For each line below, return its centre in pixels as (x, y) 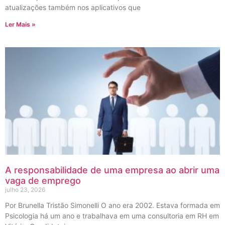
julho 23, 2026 (25, 189)
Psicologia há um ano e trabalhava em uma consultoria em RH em (112, 215)
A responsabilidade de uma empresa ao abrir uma (112, 170)
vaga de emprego (43, 180)
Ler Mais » (20, 24)
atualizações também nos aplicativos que (73, 7)
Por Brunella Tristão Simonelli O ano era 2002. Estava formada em (113, 205)
